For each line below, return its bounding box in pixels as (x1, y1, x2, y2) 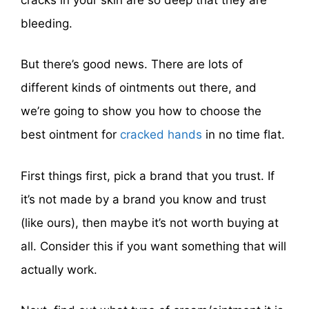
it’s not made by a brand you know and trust (21, 192, 266, 206)
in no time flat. (202, 128, 285, 142)
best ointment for (21, 128, 120, 142)
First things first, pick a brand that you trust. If (21, 168, 275, 183)
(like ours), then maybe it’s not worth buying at (21, 215, 279, 230)
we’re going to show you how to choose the (21, 104, 261, 119)
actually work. (21, 262, 97, 277)
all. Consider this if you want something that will (21, 239, 286, 253)
